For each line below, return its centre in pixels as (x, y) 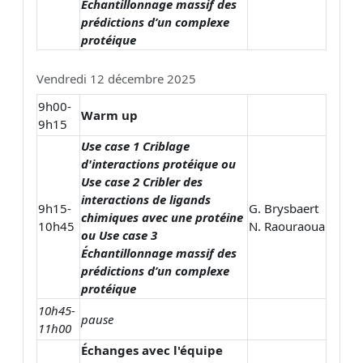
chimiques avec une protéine (162, 217)
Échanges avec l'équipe (152, 350)
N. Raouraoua (287, 226)
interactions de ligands (146, 199)
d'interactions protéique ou (158, 163)
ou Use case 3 (119, 235)
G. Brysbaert (284, 208)
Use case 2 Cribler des (142, 181)
